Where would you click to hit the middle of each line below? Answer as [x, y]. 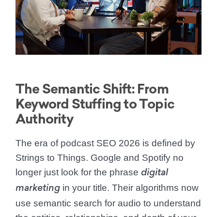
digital [155, 173]
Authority [44, 119]
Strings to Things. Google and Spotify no [100, 157]
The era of [38, 143]
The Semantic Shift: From [92, 89]
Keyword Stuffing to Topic [95, 104]
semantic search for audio [87, 203]
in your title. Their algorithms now [129, 187]
